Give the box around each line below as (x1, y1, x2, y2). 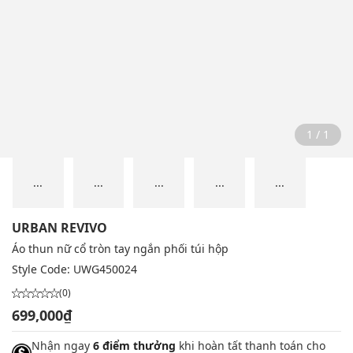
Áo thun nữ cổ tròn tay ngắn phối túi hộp (12, 241, 229, 257)
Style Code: (12, 262, 73, 277)
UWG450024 (73, 262, 137, 277)
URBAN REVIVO (12, 219, 107, 237)
